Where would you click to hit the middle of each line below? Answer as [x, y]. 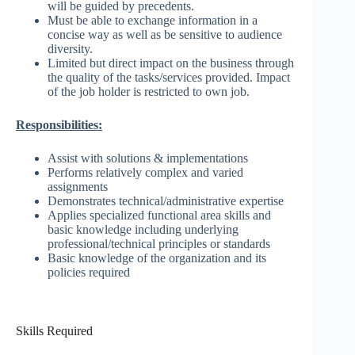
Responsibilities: [59, 125]
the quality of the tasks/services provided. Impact [169, 78]
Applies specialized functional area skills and [159, 216]
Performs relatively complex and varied [145, 173]
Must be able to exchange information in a [153, 21]
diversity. [70, 49]
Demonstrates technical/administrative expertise [166, 201]
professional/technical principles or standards [159, 244]
